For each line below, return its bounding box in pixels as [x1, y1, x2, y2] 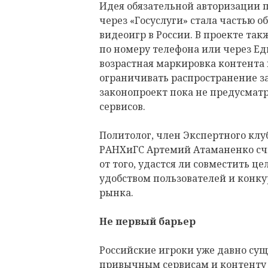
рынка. [99, 185, 133, 199]
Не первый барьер [99, 214, 196, 228]
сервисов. [99, 99, 145, 113]
